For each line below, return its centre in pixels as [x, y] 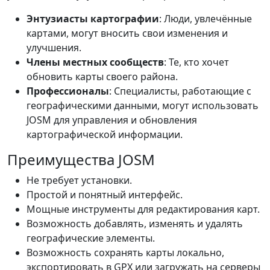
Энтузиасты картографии [93, 19]
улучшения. [54, 48]
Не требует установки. [79, 180]
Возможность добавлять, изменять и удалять [135, 224]
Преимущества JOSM [81, 159]
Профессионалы [68, 91]
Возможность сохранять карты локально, [125, 253]
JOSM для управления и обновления [112, 120]
